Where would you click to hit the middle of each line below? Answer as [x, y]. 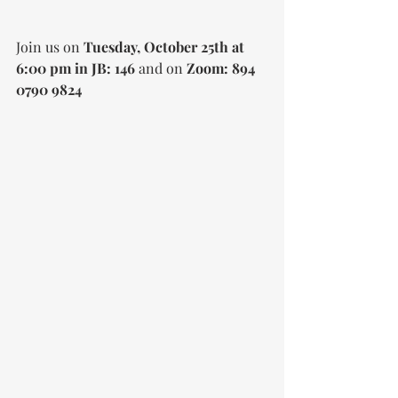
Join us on [50, 47]
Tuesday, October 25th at [166, 47]
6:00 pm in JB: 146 [77, 68]
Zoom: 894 [223, 68]
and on [163, 68]
